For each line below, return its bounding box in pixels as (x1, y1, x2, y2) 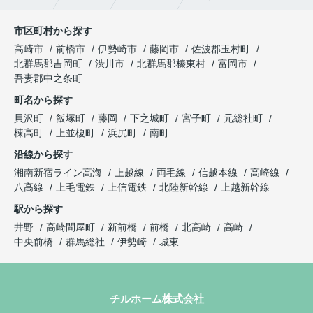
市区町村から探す (14, 25, 92, 37)
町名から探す (14, 94, 73, 106)
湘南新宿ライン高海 (14, 167, 105, 179)
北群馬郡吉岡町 (14, 58, 82, 70)
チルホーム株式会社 (109, 293, 204, 305)
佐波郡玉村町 (191, 43, 250, 55)
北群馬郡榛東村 (137, 58, 205, 70)
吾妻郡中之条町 (14, 73, 82, 85)
